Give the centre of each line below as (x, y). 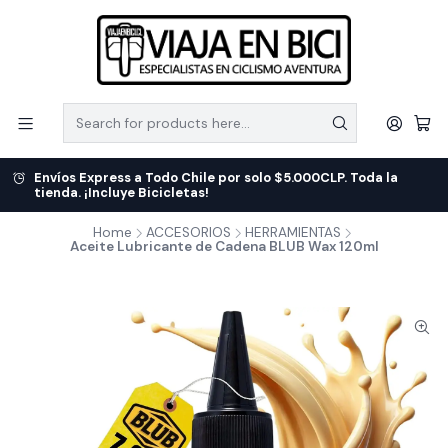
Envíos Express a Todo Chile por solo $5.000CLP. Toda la (216, 177)
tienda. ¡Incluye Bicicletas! (121, 192)
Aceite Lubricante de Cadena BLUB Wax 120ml (224, 246)
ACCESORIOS (188, 232)
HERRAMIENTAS (293, 232)
